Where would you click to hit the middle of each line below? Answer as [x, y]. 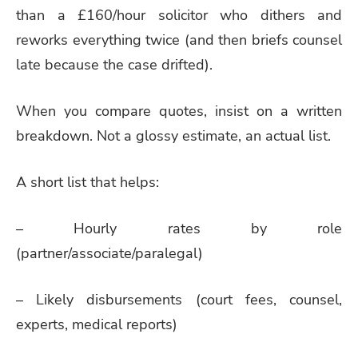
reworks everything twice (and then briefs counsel [179, 40]
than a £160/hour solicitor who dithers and [179, 16]
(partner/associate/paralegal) [109, 253]
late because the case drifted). [114, 65]
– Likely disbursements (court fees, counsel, [179, 299]
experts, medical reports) [97, 324]
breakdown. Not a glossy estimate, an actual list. [173, 136]
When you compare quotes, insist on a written [179, 111]
